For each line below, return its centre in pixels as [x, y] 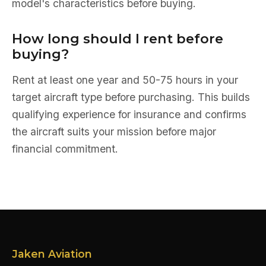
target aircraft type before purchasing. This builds [131, 97]
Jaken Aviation [52, 254]
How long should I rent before [118, 39]
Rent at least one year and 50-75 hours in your [125, 80]
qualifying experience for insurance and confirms [129, 114]
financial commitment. [65, 149]
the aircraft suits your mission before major [114, 132]
